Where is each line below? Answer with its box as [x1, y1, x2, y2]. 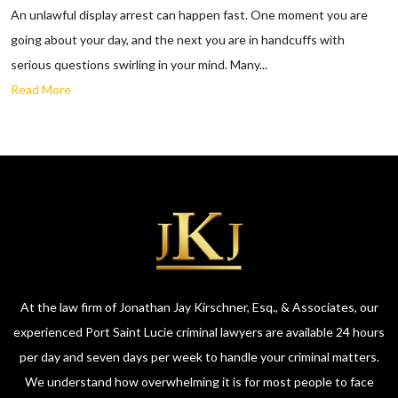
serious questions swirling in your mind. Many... [11, 56, 267, 72]
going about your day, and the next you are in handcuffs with [11, 31, 345, 47]
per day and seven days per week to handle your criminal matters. [19, 349, 379, 365]
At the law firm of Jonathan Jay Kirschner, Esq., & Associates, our [20, 299, 378, 315]
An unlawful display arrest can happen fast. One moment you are [11, 6, 368, 22]
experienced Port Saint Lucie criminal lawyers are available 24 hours [13, 324, 385, 340]
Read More [11, 81, 71, 97]
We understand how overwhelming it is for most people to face [24, 374, 374, 390]
